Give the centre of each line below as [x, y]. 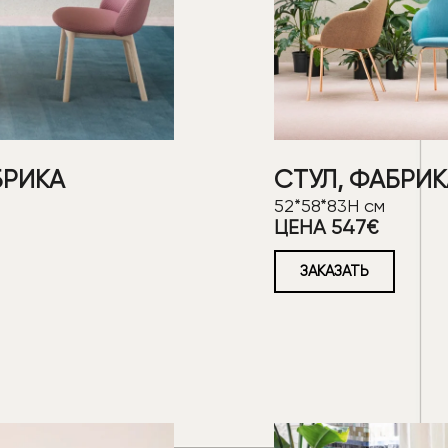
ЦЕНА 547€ [326, 228]
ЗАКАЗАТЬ [334, 271]
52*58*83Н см [329, 206]
